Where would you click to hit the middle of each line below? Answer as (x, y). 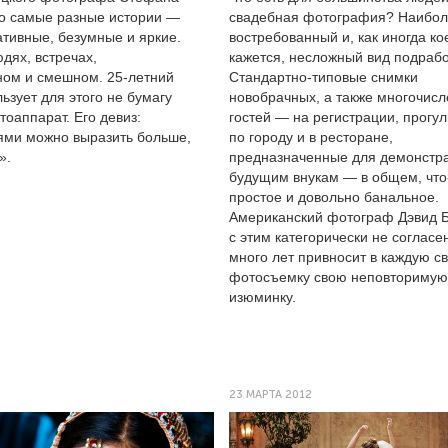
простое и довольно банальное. (334, 197)
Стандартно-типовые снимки (323, 77)
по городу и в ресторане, (311, 137)
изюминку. (262, 297)
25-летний (140, 77)
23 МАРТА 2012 (270, 394)
